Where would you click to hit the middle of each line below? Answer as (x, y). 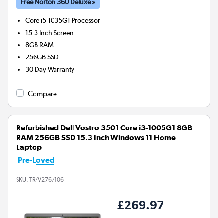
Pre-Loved (36, 160)
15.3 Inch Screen (50, 32)
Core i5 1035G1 (48, 20)
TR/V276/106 (46, 179)
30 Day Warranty (50, 69)
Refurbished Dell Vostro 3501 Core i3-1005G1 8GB (104, 127)
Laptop (29, 147)
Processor (86, 20)
